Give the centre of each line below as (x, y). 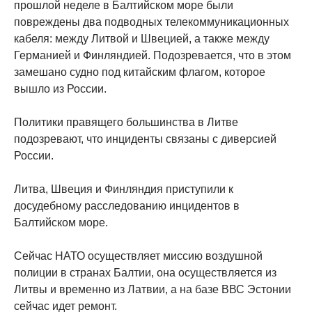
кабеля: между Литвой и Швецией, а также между (142, 39)
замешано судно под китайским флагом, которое (140, 72)
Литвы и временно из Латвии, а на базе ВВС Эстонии (153, 290)
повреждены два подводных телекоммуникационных (151, 22)
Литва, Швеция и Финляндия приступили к (124, 189)
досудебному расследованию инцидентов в (127, 206)
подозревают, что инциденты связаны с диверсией (145, 139)
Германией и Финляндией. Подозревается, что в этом (153, 56)
